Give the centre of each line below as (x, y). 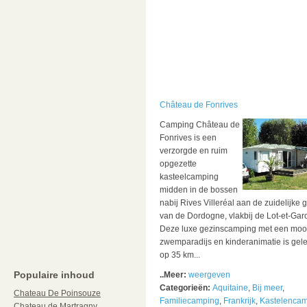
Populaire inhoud (54, 275)
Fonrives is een (188, 138)
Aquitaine (230, 288)
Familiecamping (189, 301)
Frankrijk (239, 301)
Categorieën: (186, 288)
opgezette (178, 164)
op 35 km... (180, 255)
